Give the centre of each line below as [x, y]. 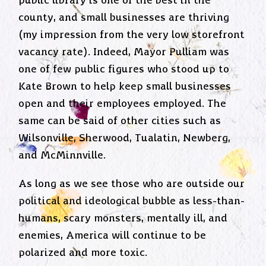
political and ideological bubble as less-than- [132, 202]
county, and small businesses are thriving [124, 18]
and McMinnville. [62, 155]
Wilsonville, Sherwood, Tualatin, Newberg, [125, 138]
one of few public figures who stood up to [124, 69]
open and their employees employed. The [123, 104]
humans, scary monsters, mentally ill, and [123, 219]
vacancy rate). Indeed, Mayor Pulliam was [124, 52]
